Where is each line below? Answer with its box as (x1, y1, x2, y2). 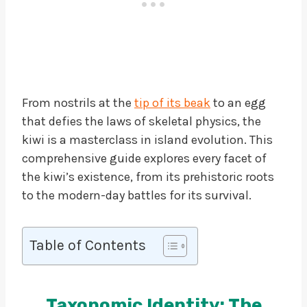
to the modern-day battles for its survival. (22, 187, 251, 203)
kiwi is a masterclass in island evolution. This (22, 132, 273, 147)
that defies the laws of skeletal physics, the (22, 113, 261, 129)
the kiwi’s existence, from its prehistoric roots (22, 169, 274, 184)
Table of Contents (29, 236, 146, 254)
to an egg (210, 95, 266, 110)
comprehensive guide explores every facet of (22, 150, 267, 166)
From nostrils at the (22, 95, 134, 110)
